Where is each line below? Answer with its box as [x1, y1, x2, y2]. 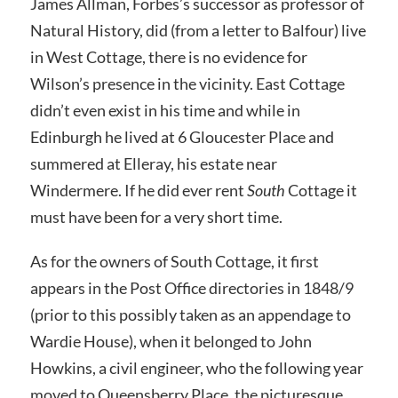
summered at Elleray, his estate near [29, 154, 277, 174]
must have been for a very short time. [29, 207, 283, 227]
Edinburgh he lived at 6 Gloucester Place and [29, 127, 334, 147]
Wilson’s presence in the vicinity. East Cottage [29, 74, 345, 94]
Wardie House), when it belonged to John [29, 331, 312, 352]
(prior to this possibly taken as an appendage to [29, 305, 351, 325]
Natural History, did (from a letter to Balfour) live [29, 20, 366, 41]
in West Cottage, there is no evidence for [29, 47, 307, 68]
